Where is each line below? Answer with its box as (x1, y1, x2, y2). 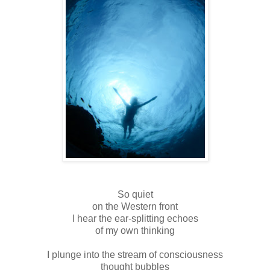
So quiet (117, 189, 153, 199)
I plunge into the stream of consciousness (47, 249, 223, 260)
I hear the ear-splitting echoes (72, 213, 198, 224)
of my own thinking (95, 225, 175, 236)
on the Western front (92, 201, 178, 212)
